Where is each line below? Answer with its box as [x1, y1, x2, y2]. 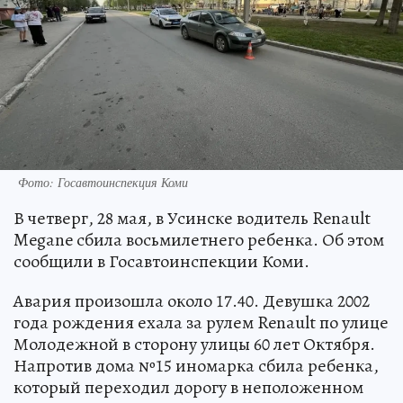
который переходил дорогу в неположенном [13, 374, 363, 399]
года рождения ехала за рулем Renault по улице [13, 309, 389, 335]
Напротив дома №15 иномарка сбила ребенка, [13, 353, 379, 378]
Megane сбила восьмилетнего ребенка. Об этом [13, 227, 384, 252]
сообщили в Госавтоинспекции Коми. [13, 248, 309, 273]
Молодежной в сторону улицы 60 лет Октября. [13, 331, 375, 356]
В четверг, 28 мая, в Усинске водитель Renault [13, 205, 371, 230]
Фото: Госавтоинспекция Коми [18, 173, 188, 191]
